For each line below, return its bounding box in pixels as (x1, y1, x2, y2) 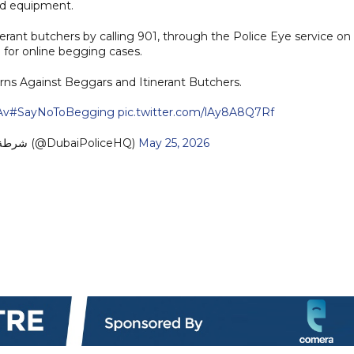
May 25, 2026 (137, 135, 209, 150)
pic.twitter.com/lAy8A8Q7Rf (117, 104, 274, 119)
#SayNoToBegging (9, 104, 115, 119)
